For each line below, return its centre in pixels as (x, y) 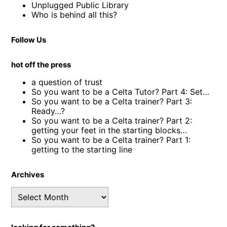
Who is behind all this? (74, 14)
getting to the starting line (82, 149)
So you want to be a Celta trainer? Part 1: (111, 140)
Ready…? (48, 111)
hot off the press (41, 65)
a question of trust (67, 82)
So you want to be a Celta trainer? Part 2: (112, 120)
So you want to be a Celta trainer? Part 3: (112, 101)
